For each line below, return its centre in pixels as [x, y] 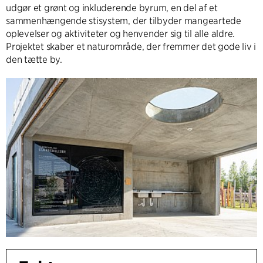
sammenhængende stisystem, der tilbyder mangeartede [124, 21]
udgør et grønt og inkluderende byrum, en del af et [112, 8]
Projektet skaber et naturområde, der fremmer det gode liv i [131, 46]
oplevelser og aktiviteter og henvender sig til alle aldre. [121, 33]
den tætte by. [34, 59]
